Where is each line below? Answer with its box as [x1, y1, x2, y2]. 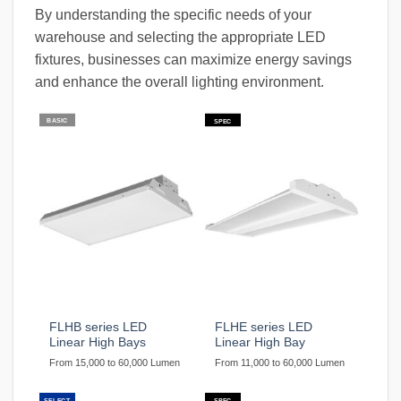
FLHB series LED [49, 320, 148, 335]
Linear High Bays [49, 336, 147, 350]
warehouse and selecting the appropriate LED [35, 30, 326, 46]
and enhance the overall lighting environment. [35, 74, 324, 90]
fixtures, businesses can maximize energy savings [35, 52, 352, 68]
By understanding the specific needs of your [35, 7, 311, 23]
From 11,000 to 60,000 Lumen [215, 357, 346, 369]
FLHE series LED [215, 320, 313, 335]
